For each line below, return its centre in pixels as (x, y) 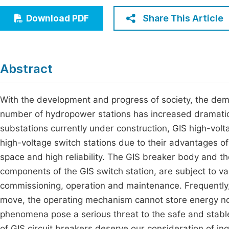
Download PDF (58, 18)
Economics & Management (68, 10)
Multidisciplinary (48, 48)
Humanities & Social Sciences (73, 29)
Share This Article (183, 18)
